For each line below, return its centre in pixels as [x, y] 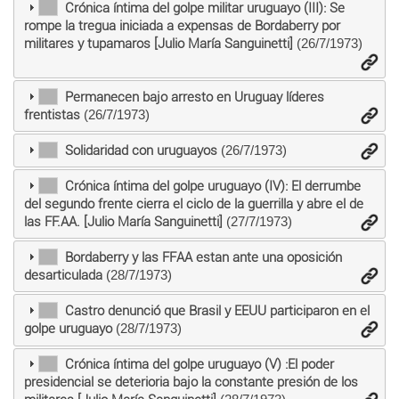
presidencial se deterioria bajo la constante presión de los [191, 383]
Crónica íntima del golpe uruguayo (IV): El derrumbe [212, 186]
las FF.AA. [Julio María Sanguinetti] [123, 221]
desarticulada [63, 275]
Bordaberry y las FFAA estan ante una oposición [203, 257]
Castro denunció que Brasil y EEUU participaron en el [217, 310]
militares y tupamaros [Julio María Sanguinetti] [158, 43]
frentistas [52, 114]
